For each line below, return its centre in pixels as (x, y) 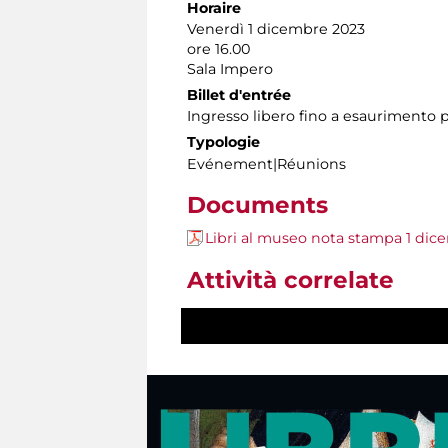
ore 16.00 (218, 49)
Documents (257, 205)
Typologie (223, 142)
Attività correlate (290, 280)
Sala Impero (230, 69)
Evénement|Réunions (266, 164)
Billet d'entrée (239, 95)
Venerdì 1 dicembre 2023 (276, 29)
